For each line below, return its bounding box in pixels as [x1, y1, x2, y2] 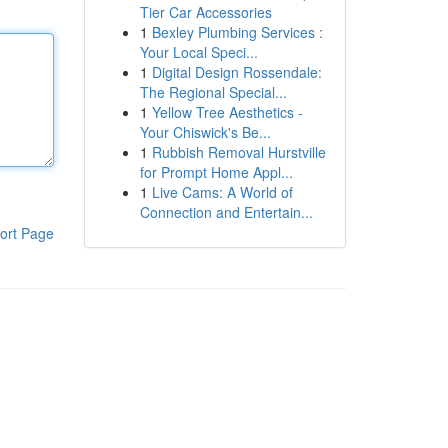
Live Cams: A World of [151, 182, 293, 202]
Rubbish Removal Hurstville [151, 142, 326, 162]
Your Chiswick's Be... [139, 122, 271, 142]
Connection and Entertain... [139, 202, 313, 222]
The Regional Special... [139, 82, 287, 102]
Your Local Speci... [139, 42, 258, 62]
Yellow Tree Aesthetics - [151, 102, 303, 122]
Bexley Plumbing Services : [151, 22, 323, 42]
